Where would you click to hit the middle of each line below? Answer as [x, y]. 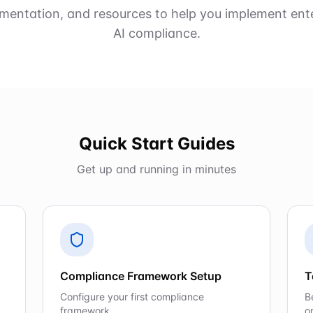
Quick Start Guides [156, 144]
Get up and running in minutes [156, 169]
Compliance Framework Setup [141, 276]
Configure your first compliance [132, 297]
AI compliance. [156, 33]
